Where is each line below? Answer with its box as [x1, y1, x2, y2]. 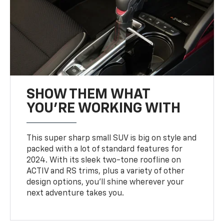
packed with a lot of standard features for [26, 145, 183, 153]
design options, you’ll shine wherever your [26, 178, 184, 186]
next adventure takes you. [26, 189, 124, 197]
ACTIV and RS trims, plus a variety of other [26, 167, 185, 175]
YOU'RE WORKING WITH [26, 101, 181, 115]
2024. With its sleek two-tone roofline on [26, 156, 181, 164]
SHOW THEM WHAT [26, 87, 150, 101]
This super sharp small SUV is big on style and [26, 134, 197, 142]
